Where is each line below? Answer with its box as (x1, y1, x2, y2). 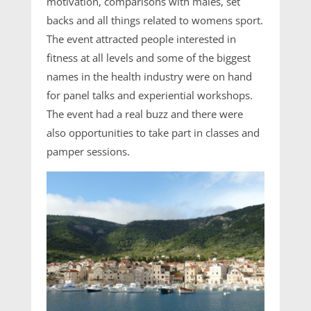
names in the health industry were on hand (47, 69, 253, 84)
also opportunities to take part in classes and (47, 126, 260, 140)
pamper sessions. (47, 144, 133, 159)
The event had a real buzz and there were (47, 107, 244, 121)
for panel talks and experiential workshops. (47, 88, 253, 103)
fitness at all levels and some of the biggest (47, 51, 251, 65)
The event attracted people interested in (47, 32, 237, 47)
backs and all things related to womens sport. (47, 13, 264, 28)
